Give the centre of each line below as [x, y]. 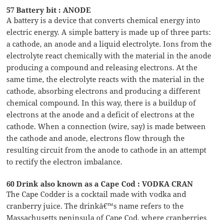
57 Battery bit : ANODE [49, 10]
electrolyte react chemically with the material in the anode [109, 55]
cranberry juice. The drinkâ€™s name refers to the [95, 206]
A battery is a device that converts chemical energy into [104, 20]
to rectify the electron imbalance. [65, 161]
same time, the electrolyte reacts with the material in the [106, 79]
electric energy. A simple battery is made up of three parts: [109, 32]
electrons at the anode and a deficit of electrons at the [101, 114]
